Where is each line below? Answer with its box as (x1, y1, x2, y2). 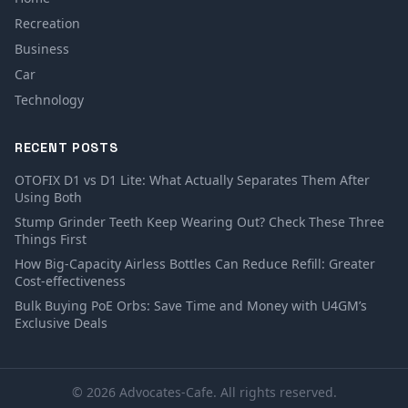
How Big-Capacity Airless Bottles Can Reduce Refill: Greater (15, 255, 375, 273)
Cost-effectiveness (15, 272, 126, 291)
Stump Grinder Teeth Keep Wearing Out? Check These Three (15, 213, 384, 231)
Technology (15, 91, 84, 109)
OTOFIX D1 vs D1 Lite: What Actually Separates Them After (15, 171, 370, 189)
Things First (15, 230, 87, 249)
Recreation (15, 15, 80, 33)
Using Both (15, 189, 82, 207)
